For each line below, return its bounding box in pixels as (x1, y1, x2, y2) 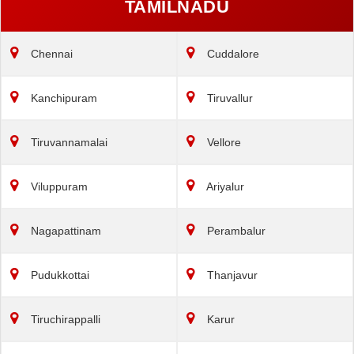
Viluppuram (28, 179, 88, 193)
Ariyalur (204, 179, 244, 193)
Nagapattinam (28, 224, 101, 237)
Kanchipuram (28, 91, 97, 104)
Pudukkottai (28, 268, 89, 281)
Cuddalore (204, 47, 259, 60)
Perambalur (204, 224, 265, 237)
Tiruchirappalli (28, 312, 100, 326)
